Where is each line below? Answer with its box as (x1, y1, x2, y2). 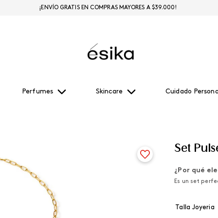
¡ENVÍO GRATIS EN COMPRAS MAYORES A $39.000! (39, 5, 177, 11)
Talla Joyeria (175, 204, 215, 211)
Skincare (95, 88, 123, 95)
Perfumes (22, 88, 53, 95)
